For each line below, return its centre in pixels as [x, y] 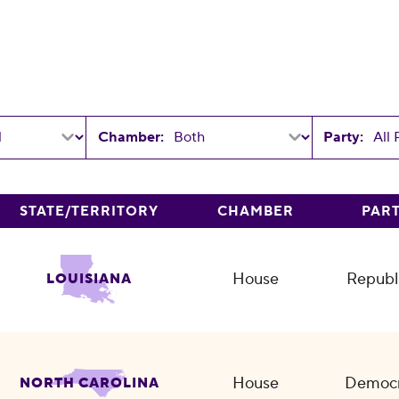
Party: [344, 137]
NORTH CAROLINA [89, 383]
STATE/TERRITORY [90, 212]
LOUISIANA [90, 279]
